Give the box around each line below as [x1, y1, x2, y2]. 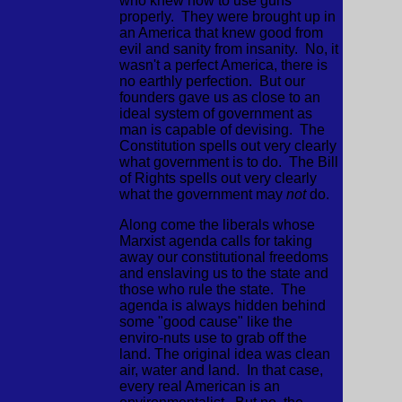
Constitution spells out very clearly [118, 138, 336, 153]
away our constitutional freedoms [118, 249, 328, 265]
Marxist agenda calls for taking [118, 233, 312, 249]
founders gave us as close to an [118, 90, 320, 105]
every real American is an [118, 379, 280, 394]
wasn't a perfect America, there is [118, 57, 328, 73]
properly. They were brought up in [118, 9, 336, 24]
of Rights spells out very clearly [118, 170, 317, 186]
